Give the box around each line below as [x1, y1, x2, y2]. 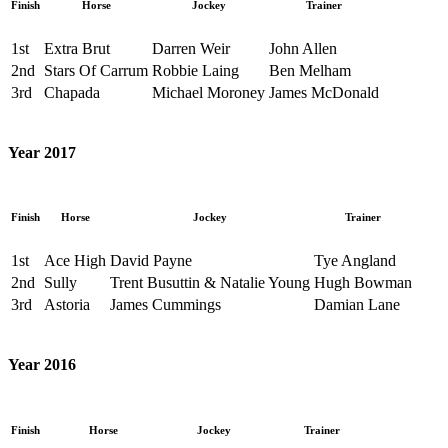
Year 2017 [8, 143, 76, 161]
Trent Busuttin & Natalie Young [110, 274, 310, 292]
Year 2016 [8, 356, 76, 374]
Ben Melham [269, 61, 351, 79]
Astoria [44, 296, 90, 314]
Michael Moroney [152, 83, 265, 101]
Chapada [44, 83, 100, 101]
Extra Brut [44, 39, 110, 57]
